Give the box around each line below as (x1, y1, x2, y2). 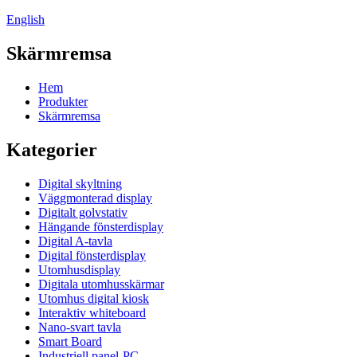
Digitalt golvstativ (38, 205, 127, 219)
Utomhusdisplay (38, 262, 120, 277)
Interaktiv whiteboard (38, 305, 146, 320)
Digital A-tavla (38, 233, 112, 248)
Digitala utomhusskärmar (38, 277, 164, 291)
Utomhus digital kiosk (38, 291, 149, 305)
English (6, 13, 45, 26)
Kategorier (6, 139, 97, 160)
